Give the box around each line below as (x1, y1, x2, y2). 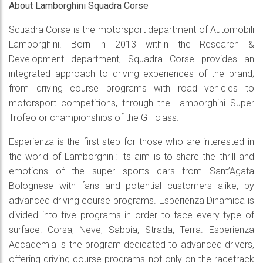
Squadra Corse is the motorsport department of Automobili (9, 24, 254, 36)
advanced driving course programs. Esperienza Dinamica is (9, 195, 254, 207)
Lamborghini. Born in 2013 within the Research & (9, 39, 254, 50)
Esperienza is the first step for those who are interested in (9, 136, 254, 148)
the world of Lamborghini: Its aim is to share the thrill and (9, 151, 254, 163)
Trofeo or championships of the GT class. (9, 112, 179, 124)
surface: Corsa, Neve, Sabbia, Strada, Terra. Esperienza (9, 224, 254, 236)
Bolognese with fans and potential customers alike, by (9, 180, 254, 192)
